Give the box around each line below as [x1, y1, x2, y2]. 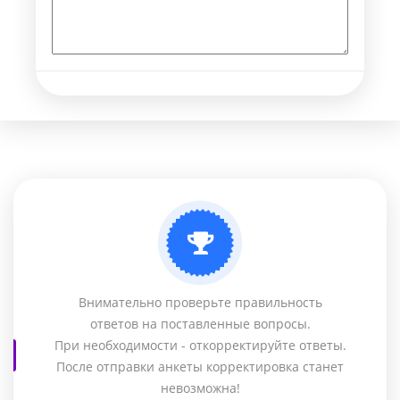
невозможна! [160, 379, 240, 396]
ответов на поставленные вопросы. [89, 315, 311, 332]
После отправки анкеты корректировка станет [56, 358, 344, 375]
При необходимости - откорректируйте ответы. [54, 337, 346, 354]
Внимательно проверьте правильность [78, 294, 322, 311]
